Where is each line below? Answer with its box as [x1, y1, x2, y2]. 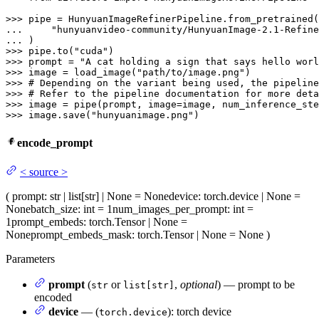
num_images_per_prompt [113, 203, 227, 216]
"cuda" [74, 45, 108, 56]
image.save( [28, 109, 91, 120]
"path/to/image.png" [137, 66, 245, 78]
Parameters [6, 253, 55, 266]
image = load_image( [28, 66, 137, 78]
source [29, 166, 58, 179]
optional [180, 278, 217, 291]
